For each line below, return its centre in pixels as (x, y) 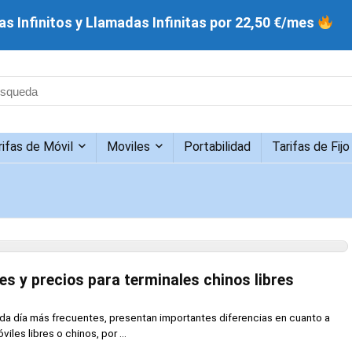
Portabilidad (217, 146)
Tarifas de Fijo (311, 146)
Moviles (128, 146)
